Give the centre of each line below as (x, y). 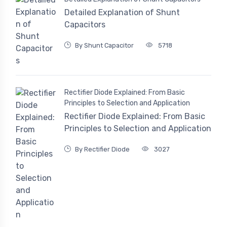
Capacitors (85, 25)
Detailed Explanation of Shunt (122, 13)
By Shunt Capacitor (104, 46)
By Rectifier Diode (102, 149)
